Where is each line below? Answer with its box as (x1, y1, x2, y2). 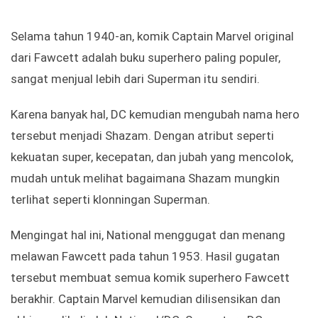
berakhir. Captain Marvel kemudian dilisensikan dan (11, 292, 280, 307)
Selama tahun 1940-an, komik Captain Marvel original (11, 29, 294, 44)
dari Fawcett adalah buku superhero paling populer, (11, 50, 280, 65)
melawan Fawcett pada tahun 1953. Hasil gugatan (11, 249, 280, 264)
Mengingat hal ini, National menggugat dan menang (11, 228, 285, 243)
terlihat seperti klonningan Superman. (11, 192, 210, 207)
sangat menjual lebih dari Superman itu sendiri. (11, 72, 260, 87)
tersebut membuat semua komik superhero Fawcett (11, 270, 290, 285)
